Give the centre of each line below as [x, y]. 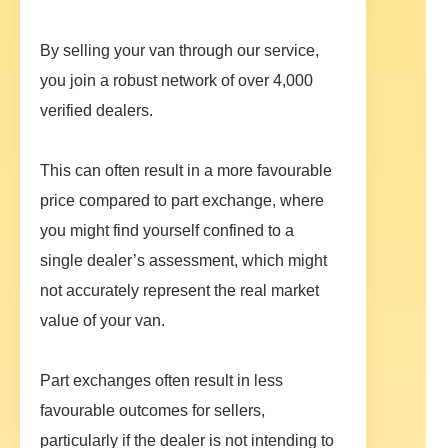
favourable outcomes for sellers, [152, 411]
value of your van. [102, 321]
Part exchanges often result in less [161, 381]
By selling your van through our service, [179, 51]
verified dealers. [96, 111]
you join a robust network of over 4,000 [176, 81]
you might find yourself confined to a [167, 231]
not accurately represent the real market [179, 291]
